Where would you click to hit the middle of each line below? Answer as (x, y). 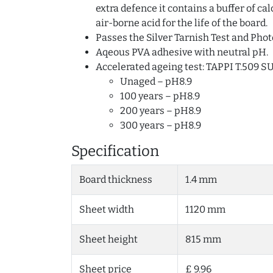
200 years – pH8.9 (161, 111)
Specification (115, 151)
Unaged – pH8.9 (156, 82)
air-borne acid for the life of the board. (182, 23)
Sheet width (107, 210)
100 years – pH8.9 (160, 96)
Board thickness (116, 180)
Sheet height (108, 239)
